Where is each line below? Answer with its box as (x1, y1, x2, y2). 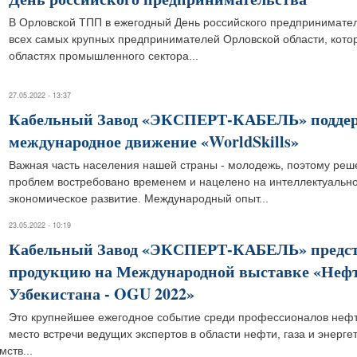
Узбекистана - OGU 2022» (9, 282, 194, 305)
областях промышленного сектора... (9, 49, 198, 62)
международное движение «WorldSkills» (9, 130, 299, 153)
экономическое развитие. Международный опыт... (9, 192, 269, 205)
